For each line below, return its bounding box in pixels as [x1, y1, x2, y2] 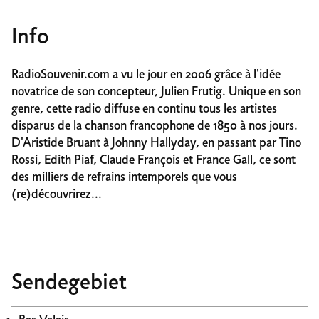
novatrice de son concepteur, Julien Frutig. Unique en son [11, 85, 301, 100]
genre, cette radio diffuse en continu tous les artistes [11, 102, 277, 117]
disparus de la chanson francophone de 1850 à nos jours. [11, 119, 298, 134]
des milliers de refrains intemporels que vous [11, 170, 237, 185]
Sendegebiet [11, 270, 127, 297]
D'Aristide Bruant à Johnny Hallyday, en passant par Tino [11, 136, 301, 151]
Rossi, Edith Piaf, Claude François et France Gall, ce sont [11, 153, 296, 168]
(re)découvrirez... [11, 187, 102, 202]
